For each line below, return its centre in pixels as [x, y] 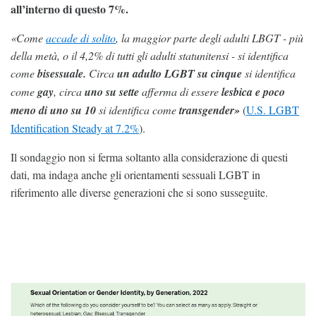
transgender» [209, 110]
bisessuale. [62, 74]
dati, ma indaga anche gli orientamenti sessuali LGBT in [135, 175]
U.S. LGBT [273, 110]
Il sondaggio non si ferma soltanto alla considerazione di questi [149, 157]
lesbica [237, 92]
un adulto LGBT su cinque [180, 74]
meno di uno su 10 [53, 110]
